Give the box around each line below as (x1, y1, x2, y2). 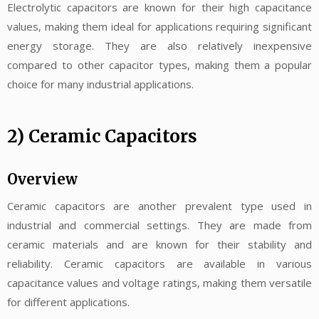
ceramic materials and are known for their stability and (7, 236, 312, 251)
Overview (7, 169, 78, 188)
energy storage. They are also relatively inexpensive (7, 38, 312, 53)
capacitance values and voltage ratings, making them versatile (7, 275, 312, 290)
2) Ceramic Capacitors (7, 125, 197, 147)
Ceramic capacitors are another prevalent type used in (7, 198, 312, 213)
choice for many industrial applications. (7, 77, 194, 92)
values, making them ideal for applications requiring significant (7, 19, 312, 34)
